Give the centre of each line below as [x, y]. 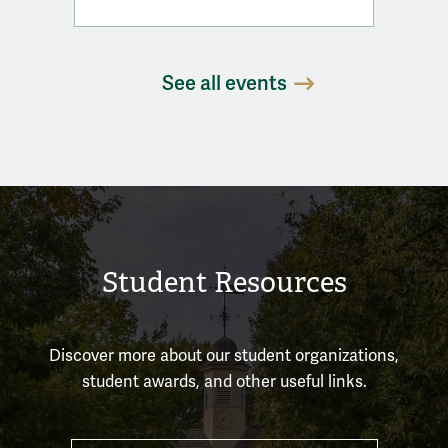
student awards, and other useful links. [224, 381]
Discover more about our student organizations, [224, 355]
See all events [224, 83]
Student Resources [224, 282]
